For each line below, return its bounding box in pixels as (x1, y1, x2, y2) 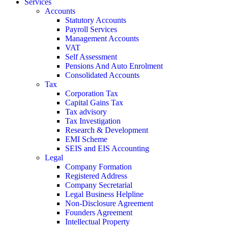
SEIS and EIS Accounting (65, 144, 149, 153)
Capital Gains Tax (65, 98, 123, 107)
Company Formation (65, 162, 132, 171)
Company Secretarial (65, 181, 132, 189)
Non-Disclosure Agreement (65, 199, 153, 208)
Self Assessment (65, 52, 117, 61)
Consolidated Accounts (65, 71, 139, 79)
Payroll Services (65, 25, 117, 34)
